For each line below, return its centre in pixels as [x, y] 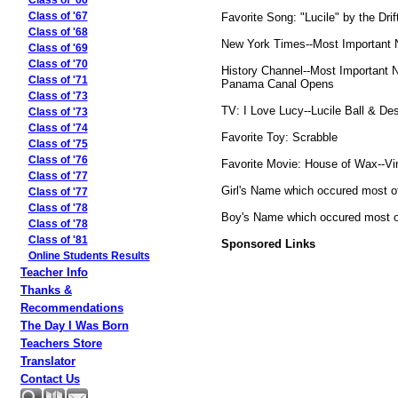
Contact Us [50, 379]
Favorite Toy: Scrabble [279, 137]
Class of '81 [58, 240]
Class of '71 [58, 80]
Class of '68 [58, 32]
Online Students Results [89, 256]
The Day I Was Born [74, 326]
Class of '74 [58, 128]
